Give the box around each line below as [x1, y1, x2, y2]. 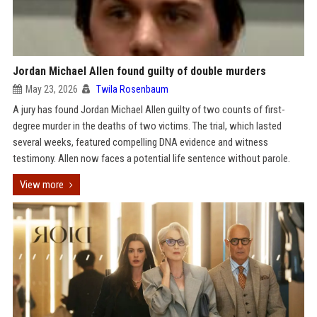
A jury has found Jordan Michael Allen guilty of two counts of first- [12, 103, 285, 116]
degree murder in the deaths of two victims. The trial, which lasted [12, 120, 282, 132]
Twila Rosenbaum [96, 83, 168, 95]
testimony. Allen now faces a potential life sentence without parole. [12, 152, 290, 165]
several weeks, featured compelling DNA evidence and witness [12, 136, 268, 149]
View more [19, 178, 64, 191]
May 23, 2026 [25, 83, 78, 95]
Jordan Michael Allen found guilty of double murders [12, 64, 266, 78]
